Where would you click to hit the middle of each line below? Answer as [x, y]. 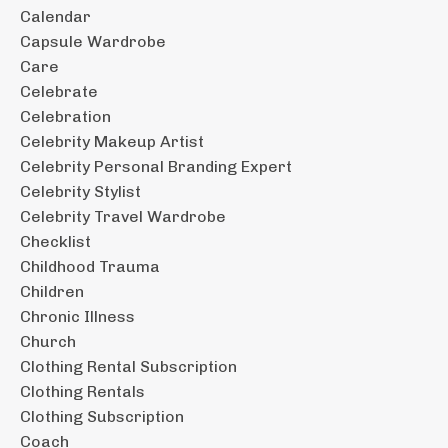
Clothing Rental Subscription [128, 366]
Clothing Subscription [102, 416]
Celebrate [59, 91]
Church [48, 341]
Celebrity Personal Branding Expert [156, 166]
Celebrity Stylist [80, 191]
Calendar [55, 16]
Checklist [55, 241]
